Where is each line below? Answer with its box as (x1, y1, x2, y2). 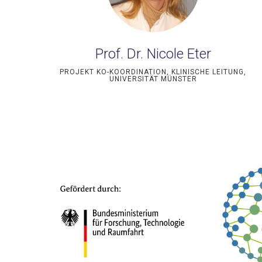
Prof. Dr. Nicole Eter (95, 46, 211, 62)
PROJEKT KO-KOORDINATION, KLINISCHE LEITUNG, (60, 68, 247, 76)
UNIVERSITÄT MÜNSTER (109, 75, 197, 83)
